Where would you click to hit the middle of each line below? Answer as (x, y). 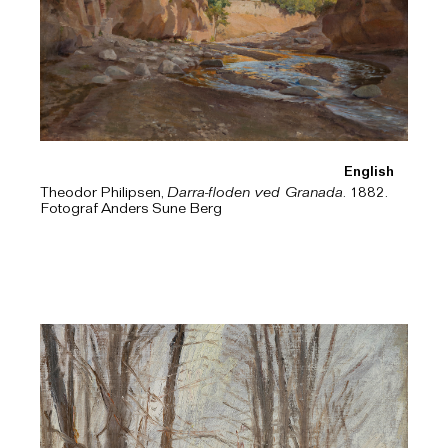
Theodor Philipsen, (103, 193)
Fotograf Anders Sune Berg (131, 209)
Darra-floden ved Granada (255, 193)
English (369, 173)
